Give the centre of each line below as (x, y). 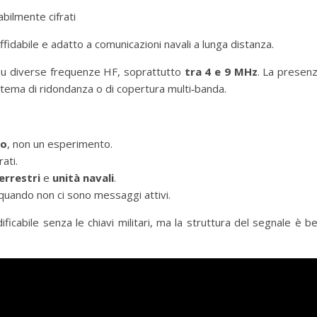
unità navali (83, 177)
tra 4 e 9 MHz (221, 71)
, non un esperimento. (60, 143)
